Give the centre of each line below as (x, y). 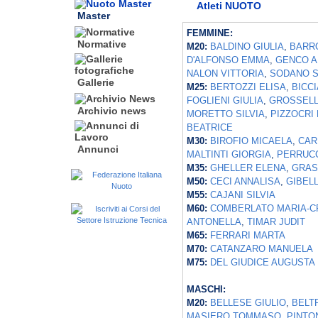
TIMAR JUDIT (276, 222)
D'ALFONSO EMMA (228, 60)
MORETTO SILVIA (226, 114)
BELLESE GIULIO (248, 303)
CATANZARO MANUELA (262, 249)
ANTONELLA (214, 222)
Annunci (98, 149)
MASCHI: (206, 290)
